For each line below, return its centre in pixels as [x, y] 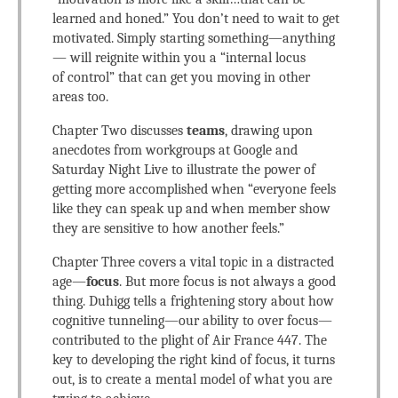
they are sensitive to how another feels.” [168, 228]
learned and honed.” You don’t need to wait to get [196, 19]
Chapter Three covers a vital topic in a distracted [193, 262]
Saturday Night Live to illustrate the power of [184, 170]
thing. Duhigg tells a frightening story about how [193, 301]
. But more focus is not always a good [227, 282]
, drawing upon [269, 131]
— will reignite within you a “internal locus [179, 58]
